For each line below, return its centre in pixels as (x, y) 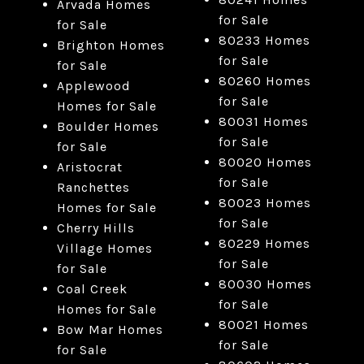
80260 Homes (264, 81)
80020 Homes (265, 162)
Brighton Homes (110, 45)
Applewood (93, 86)
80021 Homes (263, 325)
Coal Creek (92, 289)
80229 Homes (264, 244)
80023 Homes (264, 203)
